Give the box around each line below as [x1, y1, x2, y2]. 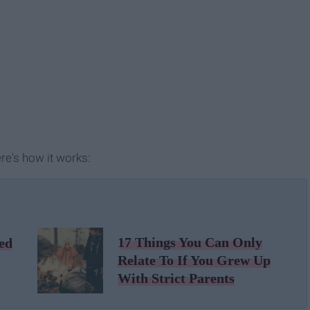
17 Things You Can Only [118, 235, 262, 250]
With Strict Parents [118, 271, 235, 286]
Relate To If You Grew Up [118, 253, 271, 268]
